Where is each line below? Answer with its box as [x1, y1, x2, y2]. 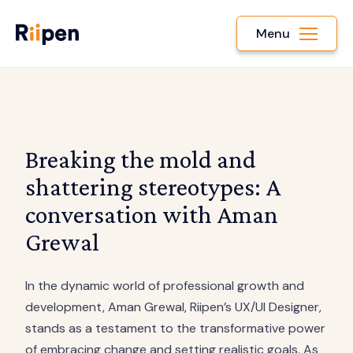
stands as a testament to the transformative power [25, 320, 325, 336]
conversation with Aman [25, 200, 278, 229]
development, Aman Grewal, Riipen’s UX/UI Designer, [25, 299, 321, 315]
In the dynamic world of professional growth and [25, 277, 304, 294]
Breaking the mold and [25, 145, 256, 173]
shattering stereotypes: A [25, 173, 281, 201]
